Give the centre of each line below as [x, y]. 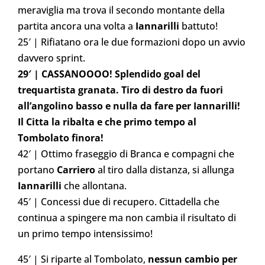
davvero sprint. [51, 58]
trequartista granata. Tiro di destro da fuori [120, 90]
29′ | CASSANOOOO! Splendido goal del [109, 74]
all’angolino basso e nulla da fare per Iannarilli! [129, 106]
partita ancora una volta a [77, 26]
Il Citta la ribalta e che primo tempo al [107, 122]
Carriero [76, 169]
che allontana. [94, 185]
